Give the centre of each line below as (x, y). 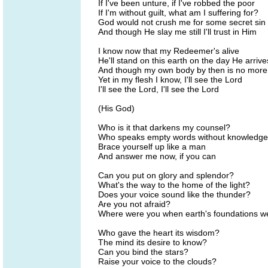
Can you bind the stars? (143, 252)
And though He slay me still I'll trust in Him (177, 32)
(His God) (116, 108)
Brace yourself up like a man (152, 147)
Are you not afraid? (134, 204)
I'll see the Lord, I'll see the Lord (159, 89)
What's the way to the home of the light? (174, 185)
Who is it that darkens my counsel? (164, 127)
